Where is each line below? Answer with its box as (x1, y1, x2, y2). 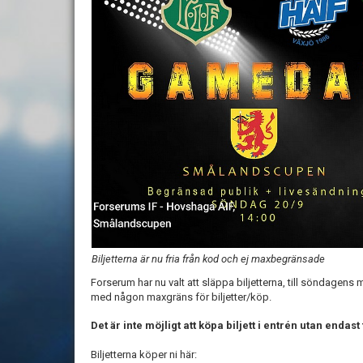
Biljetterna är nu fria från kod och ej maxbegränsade (92, 252, 325, 265)
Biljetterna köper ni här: (91, 348, 197, 361)
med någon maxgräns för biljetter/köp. (91, 290, 274, 303)
